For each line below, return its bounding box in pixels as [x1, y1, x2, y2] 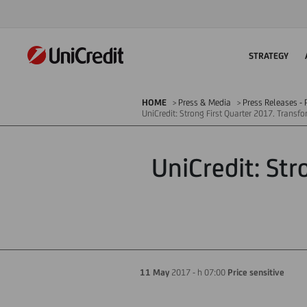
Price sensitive [228, 267, 284, 278]
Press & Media [178, 97, 231, 108]
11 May [140, 267, 169, 278]
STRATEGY [249, 50, 288, 61]
